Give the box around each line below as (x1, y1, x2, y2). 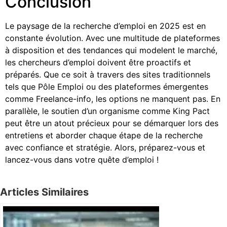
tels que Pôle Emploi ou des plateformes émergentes (5, 81, 208, 92)
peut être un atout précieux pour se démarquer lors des (5, 118, 218, 128)
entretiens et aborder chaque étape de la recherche (5, 130, 203, 140)
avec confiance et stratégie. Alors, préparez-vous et (5, 142, 205, 153)
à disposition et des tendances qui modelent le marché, (5, 45, 217, 55)
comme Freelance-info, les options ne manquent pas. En (5, 93, 220, 104)
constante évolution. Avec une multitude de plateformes (5, 32, 220, 43)
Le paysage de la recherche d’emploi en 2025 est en (5, 20, 206, 31)
